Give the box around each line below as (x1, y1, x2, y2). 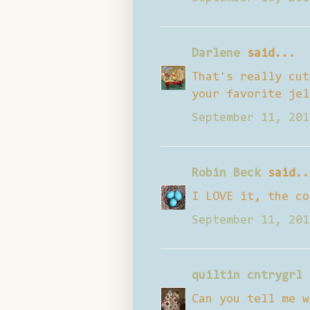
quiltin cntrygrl (192, 269, 302, 282)
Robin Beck (192, 167, 261, 180)
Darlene (192, 47, 240, 60)
